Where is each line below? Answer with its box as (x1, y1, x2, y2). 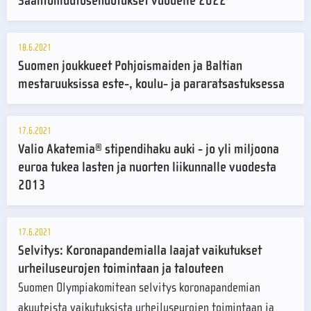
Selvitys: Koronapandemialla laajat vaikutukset (18, 242, 262, 259)
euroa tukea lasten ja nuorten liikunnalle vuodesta (18, 159, 276, 176)
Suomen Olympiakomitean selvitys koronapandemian (18, 280, 260, 296)
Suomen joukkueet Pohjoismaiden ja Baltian (18, 58, 242, 74)
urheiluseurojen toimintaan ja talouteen (18, 260, 224, 277)
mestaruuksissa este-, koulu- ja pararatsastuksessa (18, 76, 285, 92)
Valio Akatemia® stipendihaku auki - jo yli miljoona (18, 141, 279, 158)
